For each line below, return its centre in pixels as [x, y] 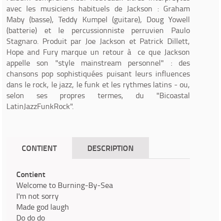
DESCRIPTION [110, 148]
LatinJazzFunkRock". [40, 106]
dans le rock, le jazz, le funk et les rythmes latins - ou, [98, 84]
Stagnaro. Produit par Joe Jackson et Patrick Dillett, [98, 41]
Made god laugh [43, 207]
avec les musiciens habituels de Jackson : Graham [98, 8]
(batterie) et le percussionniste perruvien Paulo [98, 30]
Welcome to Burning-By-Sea [65, 185]
